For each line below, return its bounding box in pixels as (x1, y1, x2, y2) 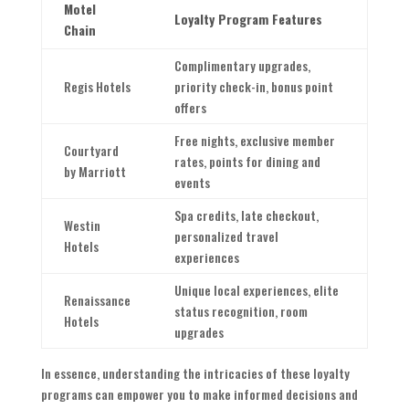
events (173, 173, 210, 193)
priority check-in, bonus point (173, 77, 333, 97)
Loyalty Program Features (173, 9, 322, 29)
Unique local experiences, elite (173, 280, 339, 300)
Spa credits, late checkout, (173, 205, 319, 225)
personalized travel (173, 226, 278, 246)
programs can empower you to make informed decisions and (40, 384, 358, 404)
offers (173, 98, 206, 118)
